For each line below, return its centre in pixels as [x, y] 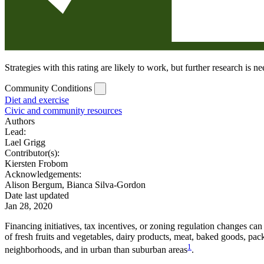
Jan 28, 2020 [29, 206]
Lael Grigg [25, 142]
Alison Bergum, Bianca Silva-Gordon [75, 184]
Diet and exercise [37, 100]
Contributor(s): [32, 153]
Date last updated [37, 195]
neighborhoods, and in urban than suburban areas [96, 249]
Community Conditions [48, 88]
